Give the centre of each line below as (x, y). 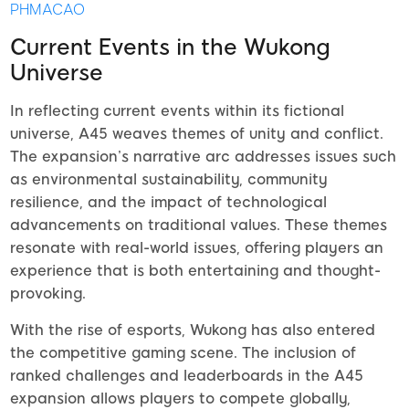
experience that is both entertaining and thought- (195, 270)
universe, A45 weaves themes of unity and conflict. (197, 133)
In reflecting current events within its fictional (177, 110)
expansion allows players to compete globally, (180, 398)
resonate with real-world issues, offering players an (197, 247)
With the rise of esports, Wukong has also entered (193, 330)
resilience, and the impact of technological (168, 202)
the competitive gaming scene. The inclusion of (183, 352)
